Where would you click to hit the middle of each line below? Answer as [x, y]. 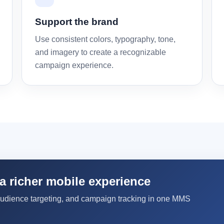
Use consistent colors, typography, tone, [105, 39]
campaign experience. [74, 65]
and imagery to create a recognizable [101, 52]
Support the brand [77, 22]
